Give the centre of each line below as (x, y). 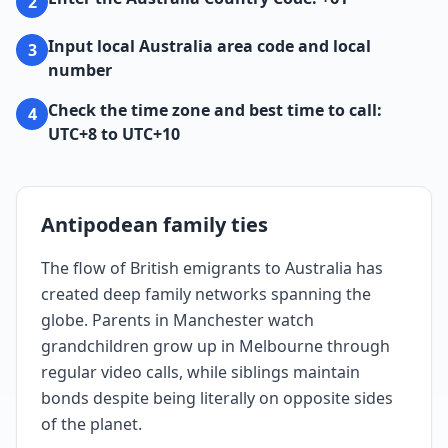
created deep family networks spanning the (206, 293)
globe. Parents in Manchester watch (177, 319)
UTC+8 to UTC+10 (114, 133)
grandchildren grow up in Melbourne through (215, 345)
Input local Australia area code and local (209, 45)
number (80, 69)
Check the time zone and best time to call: (215, 109)
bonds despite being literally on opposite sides (217, 397)
